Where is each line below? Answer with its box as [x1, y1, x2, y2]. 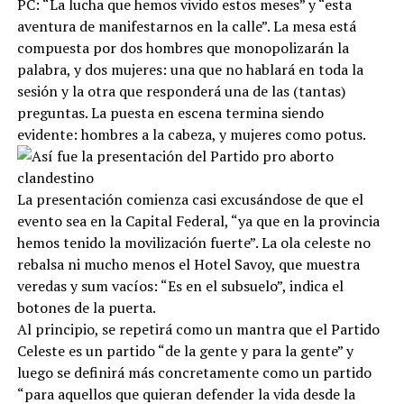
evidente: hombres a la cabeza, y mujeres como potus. [16, 124, 366, 144]
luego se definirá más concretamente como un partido [16, 362, 372, 382]
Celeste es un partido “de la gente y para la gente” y [16, 340, 353, 361]
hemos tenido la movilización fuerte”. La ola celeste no [16, 232, 371, 252]
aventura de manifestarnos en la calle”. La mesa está [16, 15, 356, 36]
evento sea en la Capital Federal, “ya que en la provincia [16, 210, 380, 231]
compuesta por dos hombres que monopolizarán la [16, 37, 349, 58]
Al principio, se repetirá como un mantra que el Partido [16, 318, 380, 339]
